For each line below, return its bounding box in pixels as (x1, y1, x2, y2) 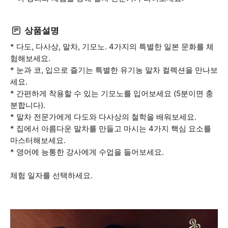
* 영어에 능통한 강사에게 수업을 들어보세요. (10, 147, 164, 157)
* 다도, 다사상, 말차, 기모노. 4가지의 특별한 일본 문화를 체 (10, 42, 214, 51)
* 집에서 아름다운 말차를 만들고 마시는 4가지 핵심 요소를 (10, 124, 211, 133)
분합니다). (10, 100, 45, 110)
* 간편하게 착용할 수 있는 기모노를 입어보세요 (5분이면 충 (10, 89, 213, 98)
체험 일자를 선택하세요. (10, 170, 93, 180)
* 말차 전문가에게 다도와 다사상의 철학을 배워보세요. (10, 112, 196, 122)
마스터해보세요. (10, 135, 66, 145)
